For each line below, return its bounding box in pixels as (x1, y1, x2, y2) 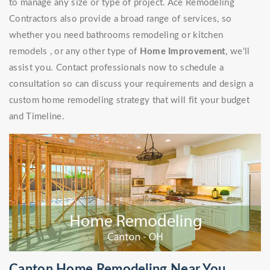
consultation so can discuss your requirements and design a (9, 80, 254, 89)
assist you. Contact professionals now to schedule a (9, 63, 224, 72)
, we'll (225, 47, 250, 56)
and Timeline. (9, 112, 64, 121)
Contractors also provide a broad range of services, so (9, 14, 232, 24)
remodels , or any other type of (9, 47, 140, 56)
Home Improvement (139, 47, 226, 56)
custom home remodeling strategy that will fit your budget (9, 96, 250, 105)
